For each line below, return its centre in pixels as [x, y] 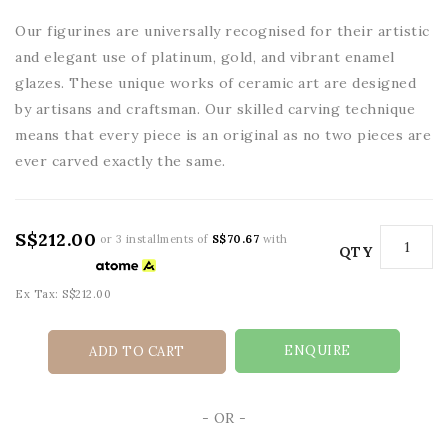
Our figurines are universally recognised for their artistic [222, 30]
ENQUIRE [317, 350]
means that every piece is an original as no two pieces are [223, 134]
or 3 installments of [156, 238]
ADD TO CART [137, 351]
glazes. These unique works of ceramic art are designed [215, 82]
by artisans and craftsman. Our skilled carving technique [215, 108]
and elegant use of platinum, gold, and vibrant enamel [205, 56]
